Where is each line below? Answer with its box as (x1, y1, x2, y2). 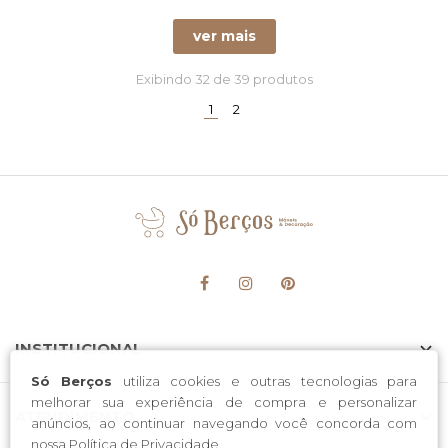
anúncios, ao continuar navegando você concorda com (31, 414, 417, 431)
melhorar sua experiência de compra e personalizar (31, 393, 417, 410)
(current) (211, 100, 268, 116)
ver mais (192, 27, 256, 45)
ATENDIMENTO (15, 407, 135, 426)
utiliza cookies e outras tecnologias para (112, 372, 418, 389)
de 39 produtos (209, 71, 313, 87)
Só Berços (31, 372, 113, 389)
